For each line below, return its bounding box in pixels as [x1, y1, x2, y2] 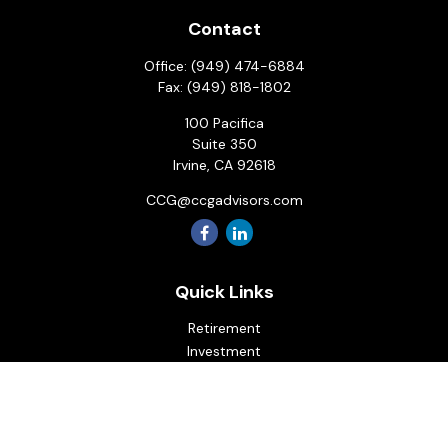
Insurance [192, 388, 256, 406]
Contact [187, 17, 261, 41]
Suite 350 [191, 135, 257, 153]
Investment [187, 342, 261, 360]
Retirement [187, 319, 261, 337]
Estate [202, 365, 246, 383]
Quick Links [174, 280, 274, 304]
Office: [143, 57, 191, 75]
